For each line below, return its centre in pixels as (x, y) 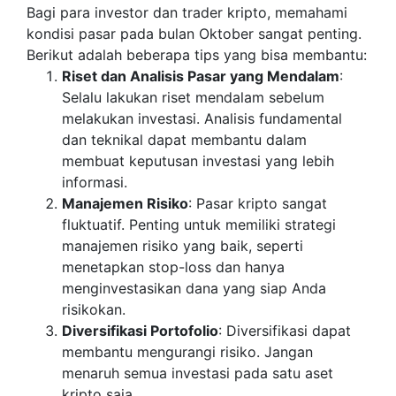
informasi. (95, 183)
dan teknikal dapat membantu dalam (184, 140)
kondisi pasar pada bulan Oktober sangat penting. (194, 34)
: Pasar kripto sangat (258, 204)
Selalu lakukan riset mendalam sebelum (193, 98)
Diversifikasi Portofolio (140, 331)
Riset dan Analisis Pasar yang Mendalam (201, 76)
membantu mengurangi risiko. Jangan (187, 352)
